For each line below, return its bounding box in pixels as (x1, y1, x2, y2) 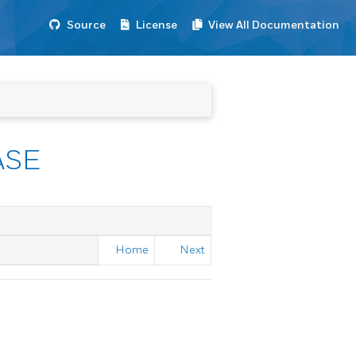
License (136, 18, 177, 32)
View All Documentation (208, 18, 339, 32)
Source (67, 18, 106, 32)
